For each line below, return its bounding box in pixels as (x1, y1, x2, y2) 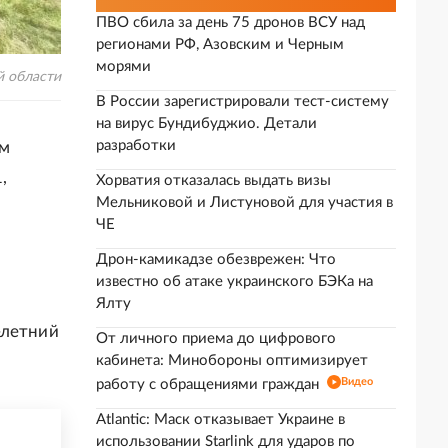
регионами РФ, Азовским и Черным (96, 37, 344, 52)
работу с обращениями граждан (96, 377, 319, 392)
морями (96, 59, 151, 74)
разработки (96, 138, 176, 153)
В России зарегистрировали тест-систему (96, 94, 389, 109)
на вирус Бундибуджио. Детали (96, 116, 317, 131)
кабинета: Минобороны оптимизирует (96, 353, 368, 368)
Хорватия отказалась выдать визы (96, 173, 331, 188)
